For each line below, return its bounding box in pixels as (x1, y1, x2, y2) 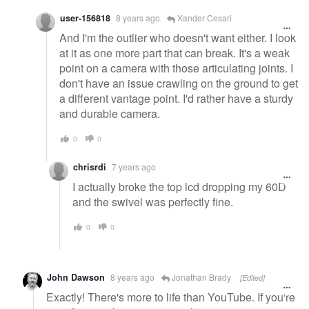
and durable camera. (59, 105, 160, 121)
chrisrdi (73, 161, 106, 174)
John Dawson (47, 271, 105, 284)
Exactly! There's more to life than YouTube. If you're (46, 289, 295, 306)
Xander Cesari (175, 12, 232, 24)
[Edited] (240, 272, 265, 283)
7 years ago (112, 161, 156, 173)
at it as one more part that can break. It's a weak (59, 44, 290, 61)
